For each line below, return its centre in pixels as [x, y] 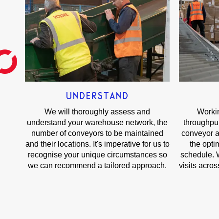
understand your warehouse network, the [98, 123]
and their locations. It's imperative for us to [97, 144]
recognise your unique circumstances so [97, 155]
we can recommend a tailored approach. [98, 166]
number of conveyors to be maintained [98, 133]
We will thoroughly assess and [98, 112]
